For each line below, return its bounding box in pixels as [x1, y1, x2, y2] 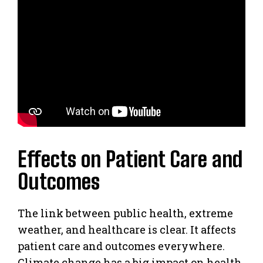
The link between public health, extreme [18, 206, 233, 221]
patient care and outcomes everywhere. [18, 239, 225, 254]
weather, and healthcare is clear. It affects [18, 222, 236, 237]
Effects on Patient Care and [18, 147, 242, 173]
